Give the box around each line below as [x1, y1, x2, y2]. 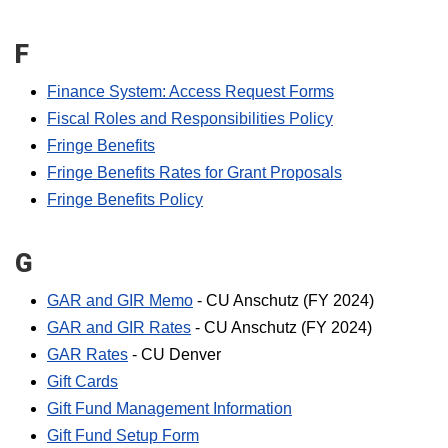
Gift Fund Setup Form [47, 427, 199, 444]
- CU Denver [128, 346, 221, 363]
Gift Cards [47, 373, 118, 390]
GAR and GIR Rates [47, 319, 191, 336]
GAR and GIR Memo [47, 292, 193, 309]
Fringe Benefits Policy [47, 191, 203, 208]
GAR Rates [47, 346, 128, 363]
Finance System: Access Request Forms [47, 83, 334, 100]
